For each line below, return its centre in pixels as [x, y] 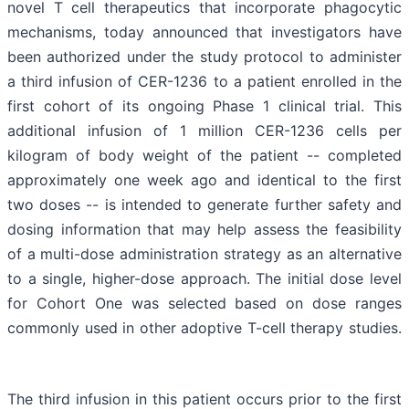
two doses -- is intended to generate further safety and [204, 205]
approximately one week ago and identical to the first [204, 180]
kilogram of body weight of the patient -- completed [204, 156]
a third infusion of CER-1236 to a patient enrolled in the [204, 82]
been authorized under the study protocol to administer [204, 57]
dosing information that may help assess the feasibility [204, 230]
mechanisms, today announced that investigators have [204, 32]
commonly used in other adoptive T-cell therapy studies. [204, 328]
